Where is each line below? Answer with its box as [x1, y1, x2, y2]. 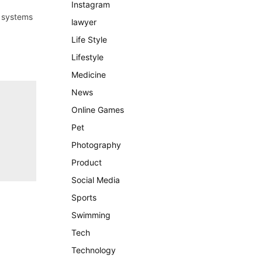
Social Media [71, 175, 120, 185]
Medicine [71, 70, 106, 80]
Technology [71, 245, 116, 255]
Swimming [71, 210, 111, 220]
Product [71, 157, 102, 167]
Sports [71, 192, 96, 202]
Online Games [71, 105, 124, 115]
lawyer [71, 17, 96, 27]
